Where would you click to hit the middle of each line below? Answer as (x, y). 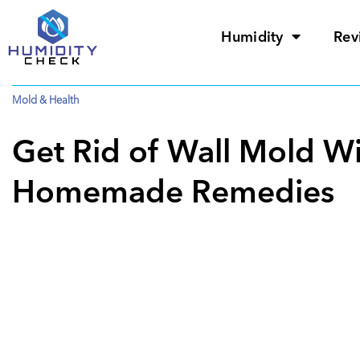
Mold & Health (46, 99)
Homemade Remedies (173, 189)
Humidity (252, 36)
